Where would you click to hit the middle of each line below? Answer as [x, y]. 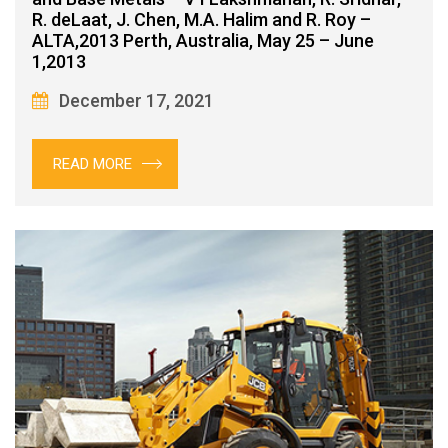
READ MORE [92, 163]
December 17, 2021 [136, 100]
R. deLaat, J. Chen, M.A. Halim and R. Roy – [201, 19]
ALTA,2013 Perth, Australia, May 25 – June [203, 40]
